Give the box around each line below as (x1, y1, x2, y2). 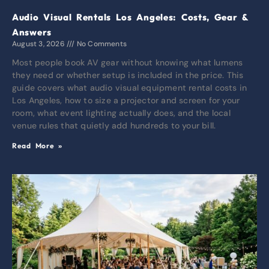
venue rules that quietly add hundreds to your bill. (12, 119, 216, 131)
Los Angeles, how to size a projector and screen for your (12, 94, 240, 106)
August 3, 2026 (12, 38, 67, 49)
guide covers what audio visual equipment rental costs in (12, 82, 247, 93)
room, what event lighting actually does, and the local (12, 107, 231, 118)
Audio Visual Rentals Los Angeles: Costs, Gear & (12, 11, 249, 23)
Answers (12, 26, 52, 38)
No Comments (74, 38, 127, 49)
